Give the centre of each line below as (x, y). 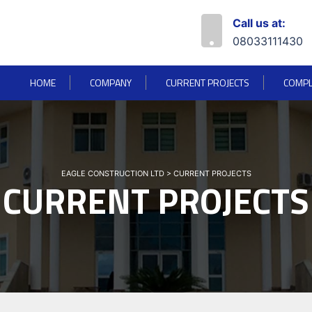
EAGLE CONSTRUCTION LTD (112, 173)
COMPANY (111, 83)
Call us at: (259, 23)
